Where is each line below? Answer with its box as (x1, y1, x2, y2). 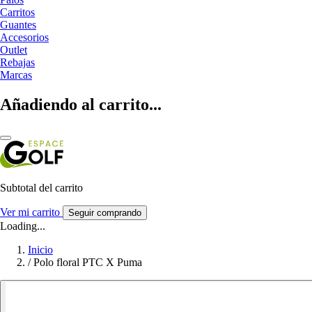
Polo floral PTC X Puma (33, 256, 142, 268)
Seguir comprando (68, 207, 141, 218)
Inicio (28, 243, 53, 256)
